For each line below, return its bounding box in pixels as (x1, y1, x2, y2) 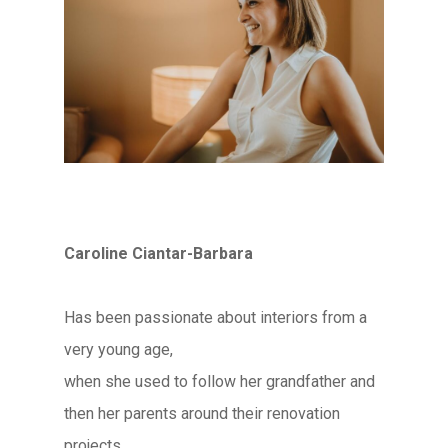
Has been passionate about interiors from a (64, 308, 368, 328)
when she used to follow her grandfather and (64, 372, 376, 392)
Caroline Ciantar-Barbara (64, 244, 254, 264)
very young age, (64, 340, 174, 360)
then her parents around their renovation (64, 404, 341, 424)
